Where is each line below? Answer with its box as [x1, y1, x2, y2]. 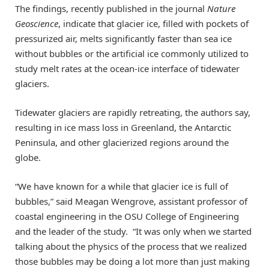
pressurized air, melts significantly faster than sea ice [15, 32, 232, 44]
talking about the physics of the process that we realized [15, 240, 247, 253]
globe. [15, 151, 41, 163]
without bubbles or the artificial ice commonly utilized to [15, 47, 249, 59]
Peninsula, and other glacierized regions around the [15, 136, 229, 148]
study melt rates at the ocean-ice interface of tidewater [15, 62, 240, 74]
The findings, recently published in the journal [15, 2, 207, 14]
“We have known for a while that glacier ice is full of [15, 180, 228, 193]
